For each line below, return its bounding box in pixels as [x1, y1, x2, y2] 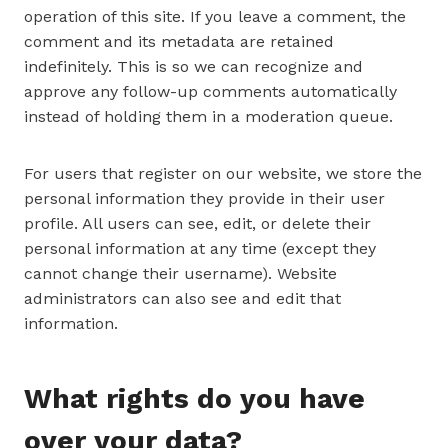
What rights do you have [24, 382, 365, 415]
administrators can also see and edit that [24, 289, 341, 308]
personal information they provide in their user [24, 189, 385, 208]
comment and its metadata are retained [24, 32, 334, 51]
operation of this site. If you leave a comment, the [24, 7, 406, 26]
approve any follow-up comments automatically [24, 82, 397, 101]
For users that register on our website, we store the [24, 164, 422, 183]
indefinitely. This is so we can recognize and [24, 57, 363, 76]
